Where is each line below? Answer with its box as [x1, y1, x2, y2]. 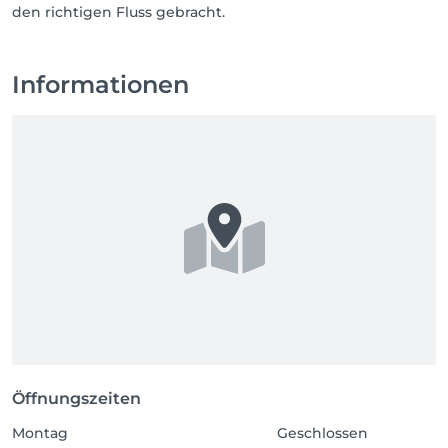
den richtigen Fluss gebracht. [12, 3, 225, 21]
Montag [12, 424, 68, 442]
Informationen [12, 70, 189, 99]
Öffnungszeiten [12, 389, 141, 408]
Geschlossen [277, 424, 369, 442]
